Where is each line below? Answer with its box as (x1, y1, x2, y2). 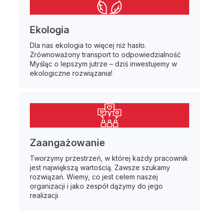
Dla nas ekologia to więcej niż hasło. (30, 41, 146, 50)
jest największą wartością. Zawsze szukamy (30, 163, 170, 172)
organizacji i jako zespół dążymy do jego (30, 182, 163, 191)
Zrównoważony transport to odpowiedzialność (30, 50, 181, 59)
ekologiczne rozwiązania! (30, 69, 112, 78)
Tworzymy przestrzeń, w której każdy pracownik (30, 154, 188, 163)
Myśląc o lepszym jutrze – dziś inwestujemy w (30, 60, 177, 68)
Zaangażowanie (30, 137, 105, 149)
